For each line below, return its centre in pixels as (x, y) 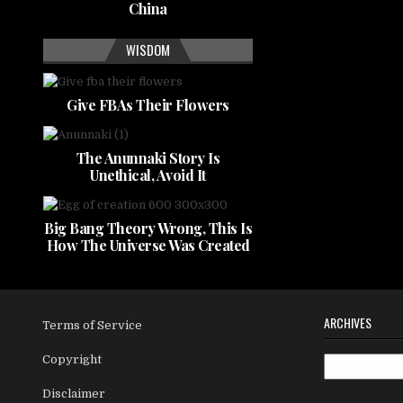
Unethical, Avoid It (148, 175)
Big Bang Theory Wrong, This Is (148, 228)
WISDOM (148, 50)
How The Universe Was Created (148, 246)
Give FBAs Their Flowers (148, 105)
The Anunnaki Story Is (148, 158)
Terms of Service (92, 326)
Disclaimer (74, 394)
